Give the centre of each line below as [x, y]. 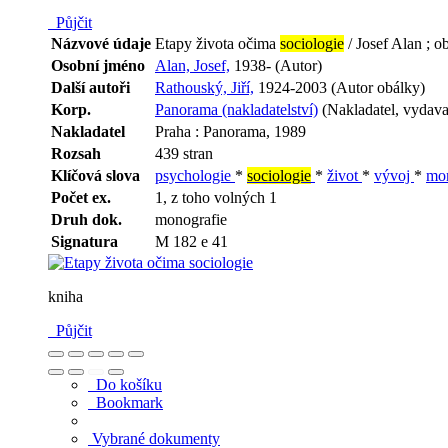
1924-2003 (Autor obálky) [339, 88]
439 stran [184, 154]
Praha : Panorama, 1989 [230, 132]
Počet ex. [81, 198]
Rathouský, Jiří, [204, 88]
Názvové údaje [101, 44]
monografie [191, 220]
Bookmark [125, 403]
